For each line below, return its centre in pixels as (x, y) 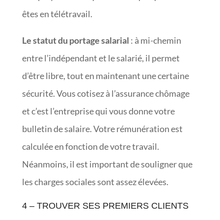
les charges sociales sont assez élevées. (95, 181)
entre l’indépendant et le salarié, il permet (101, 58)
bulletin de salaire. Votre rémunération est (102, 128)
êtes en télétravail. (57, 14)
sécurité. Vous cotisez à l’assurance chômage (106, 93)
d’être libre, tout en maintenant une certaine (105, 75)
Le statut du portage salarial (75, 40)
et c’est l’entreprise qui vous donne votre (98, 111)
